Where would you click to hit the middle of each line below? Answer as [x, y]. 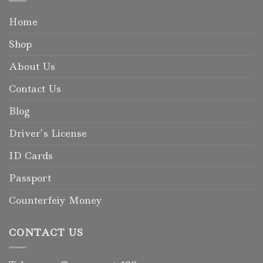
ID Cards [31, 156]
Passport [30, 178]
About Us [32, 67]
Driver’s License [48, 134]
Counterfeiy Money [55, 200]
